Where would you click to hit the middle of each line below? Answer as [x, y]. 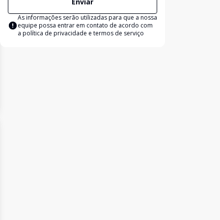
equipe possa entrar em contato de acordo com [85, 25]
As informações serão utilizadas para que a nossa [87, 17]
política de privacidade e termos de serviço [83, 33]
